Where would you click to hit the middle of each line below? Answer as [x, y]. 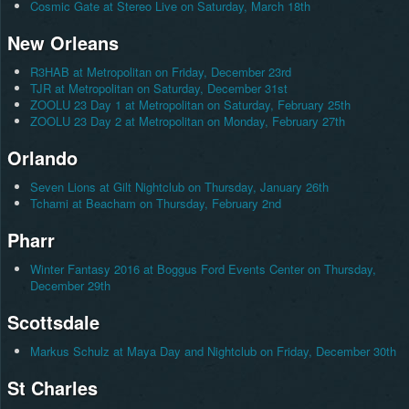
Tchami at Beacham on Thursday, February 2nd [155, 204]
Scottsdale [53, 322]
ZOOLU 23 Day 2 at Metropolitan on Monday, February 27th [187, 121]
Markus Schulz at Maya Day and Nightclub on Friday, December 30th [213, 351]
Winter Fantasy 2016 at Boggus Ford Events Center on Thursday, [203, 269]
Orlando [42, 158]
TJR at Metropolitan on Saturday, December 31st [158, 89]
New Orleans [63, 43]
